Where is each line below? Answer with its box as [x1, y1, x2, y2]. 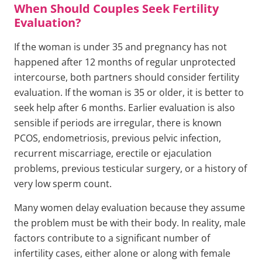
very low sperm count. [14, 177, 112, 191]
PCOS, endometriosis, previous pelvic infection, [14, 132, 221, 145]
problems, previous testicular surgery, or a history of [14, 162, 247, 175]
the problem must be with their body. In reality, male [14, 216, 246, 229]
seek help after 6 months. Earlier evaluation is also [14, 101, 235, 115]
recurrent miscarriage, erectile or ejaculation [14, 147, 212, 160]
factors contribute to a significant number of [14, 231, 210, 244]
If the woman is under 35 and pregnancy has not [14, 40, 227, 54]
